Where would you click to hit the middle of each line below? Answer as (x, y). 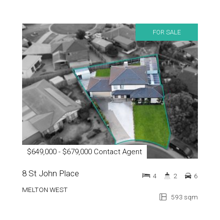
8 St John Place (51, 173)
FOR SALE (167, 32)
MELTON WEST (45, 189)
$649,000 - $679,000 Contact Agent (84, 151)
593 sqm (184, 197)
